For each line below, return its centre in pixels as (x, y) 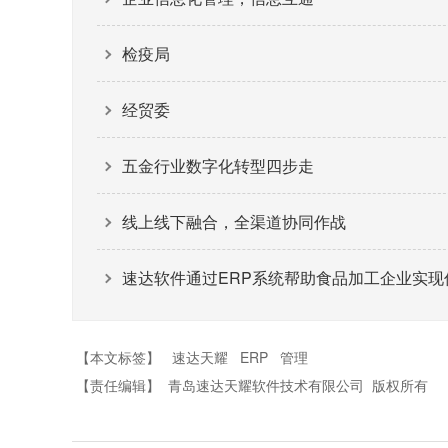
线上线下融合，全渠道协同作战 (234, 221)
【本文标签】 (118, 357)
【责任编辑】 (118, 385)
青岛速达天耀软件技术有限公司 (266, 385)
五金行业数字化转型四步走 (218, 165)
